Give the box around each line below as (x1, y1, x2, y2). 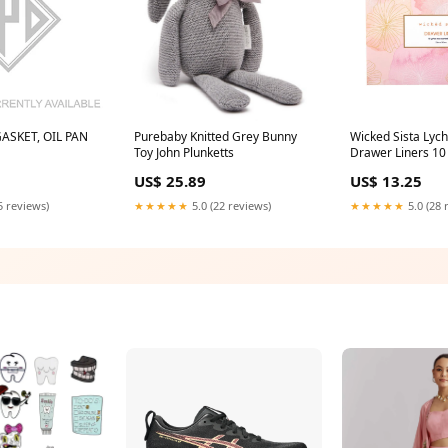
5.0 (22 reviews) (189, 198, 271, 214)
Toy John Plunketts (134, 144, 234, 162)
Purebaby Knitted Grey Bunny (134, 128, 297, 146)
